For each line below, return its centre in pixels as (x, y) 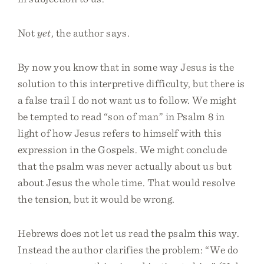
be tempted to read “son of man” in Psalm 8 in (121, 116)
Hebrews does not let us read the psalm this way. (128, 233)
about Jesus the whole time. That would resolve (127, 182)
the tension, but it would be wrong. (96, 199)
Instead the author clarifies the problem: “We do (128, 250)
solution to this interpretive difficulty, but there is (131, 83)
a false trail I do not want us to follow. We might (127, 100)
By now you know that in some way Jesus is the (126, 67)
